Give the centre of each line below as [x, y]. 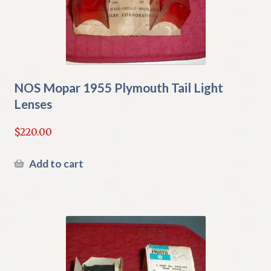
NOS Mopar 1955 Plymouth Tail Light [118, 88]
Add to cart [56, 164]
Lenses [33, 104]
